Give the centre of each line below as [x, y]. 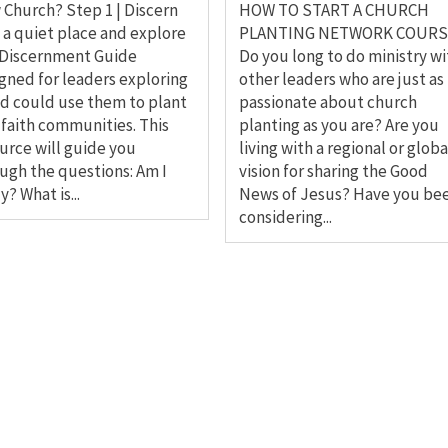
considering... [285, 217]
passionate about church [327, 102]
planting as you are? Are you [338, 125]
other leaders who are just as [341, 79]
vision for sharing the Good [333, 171]
